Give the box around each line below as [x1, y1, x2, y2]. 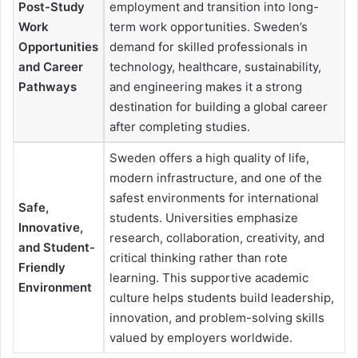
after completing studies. [109, 118, 250, 134]
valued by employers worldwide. [109, 329, 292, 345]
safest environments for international [109, 189, 319, 205]
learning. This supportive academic [109, 269, 308, 285]
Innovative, [18, 219, 83, 235]
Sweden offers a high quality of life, [109, 149, 309, 165]
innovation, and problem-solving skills [109, 309, 324, 325]
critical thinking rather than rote [109, 249, 288, 265]
